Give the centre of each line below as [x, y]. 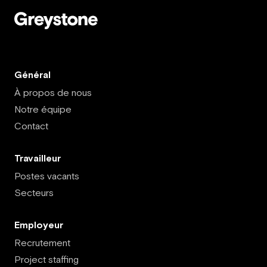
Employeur [39, 225]
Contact [31, 126]
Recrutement [42, 243]
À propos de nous [53, 92]
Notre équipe [43, 109]
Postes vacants [47, 176]
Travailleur [38, 158]
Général [32, 74]
